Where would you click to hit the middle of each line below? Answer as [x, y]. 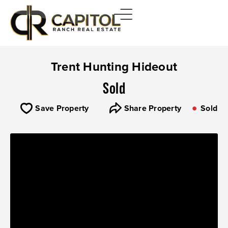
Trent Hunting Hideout [114, 67]
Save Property [62, 108]
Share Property [153, 108]
